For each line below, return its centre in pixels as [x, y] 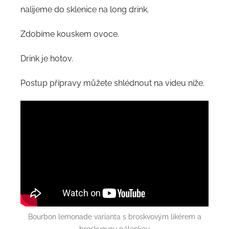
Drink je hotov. [47, 58]
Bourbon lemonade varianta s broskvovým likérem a [114, 216]
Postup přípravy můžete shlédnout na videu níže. [112, 83]
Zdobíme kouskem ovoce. [70, 34]
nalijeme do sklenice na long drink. [85, 9]
